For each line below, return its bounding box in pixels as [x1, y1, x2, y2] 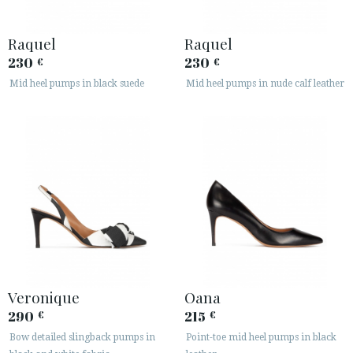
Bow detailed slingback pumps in [9, 331, 155, 343]
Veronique [8, 286, 80, 307]
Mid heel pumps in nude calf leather [186, 78, 344, 90]
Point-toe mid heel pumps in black [186, 331, 336, 343]
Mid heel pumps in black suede [9, 78, 144, 90]
